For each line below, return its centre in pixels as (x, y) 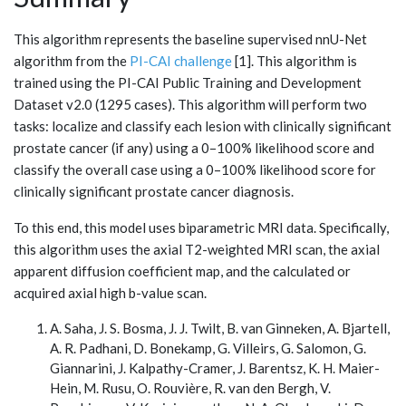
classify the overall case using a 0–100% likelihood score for (195, 169)
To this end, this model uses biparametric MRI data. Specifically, (201, 227)
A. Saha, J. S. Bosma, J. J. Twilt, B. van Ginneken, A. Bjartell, (220, 328)
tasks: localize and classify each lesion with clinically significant (203, 126)
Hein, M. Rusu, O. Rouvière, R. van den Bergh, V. (190, 387)
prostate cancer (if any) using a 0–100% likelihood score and (194, 147)
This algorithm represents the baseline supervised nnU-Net (190, 39)
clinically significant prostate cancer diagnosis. (154, 191)
